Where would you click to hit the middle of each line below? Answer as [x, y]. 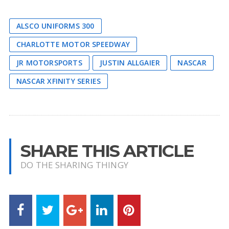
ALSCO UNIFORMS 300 [55, 26]
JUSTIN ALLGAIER [130, 63]
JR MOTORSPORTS [49, 63]
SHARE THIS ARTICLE [107, 151]
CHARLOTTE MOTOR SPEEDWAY [73, 44]
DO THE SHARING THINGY [74, 165]
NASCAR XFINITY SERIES [59, 81]
